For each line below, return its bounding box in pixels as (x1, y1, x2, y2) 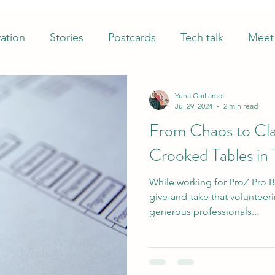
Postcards (108, 30, 156, 44)
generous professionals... (149, 206, 259, 217)
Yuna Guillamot (175, 91, 225, 100)
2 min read (223, 101, 258, 110)
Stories (50, 30, 83, 44)
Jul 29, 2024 (175, 101, 212, 110)
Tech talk (180, 30, 223, 44)
